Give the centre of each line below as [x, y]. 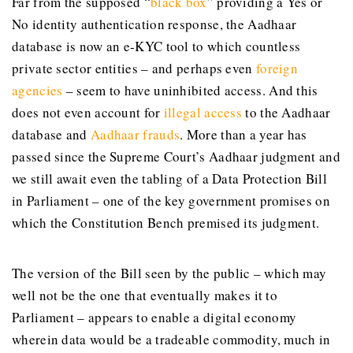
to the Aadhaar [286, 112]
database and [51, 134]
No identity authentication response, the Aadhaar [154, 24]
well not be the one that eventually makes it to [145, 295]
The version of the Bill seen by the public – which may [169, 273]
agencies [37, 90]
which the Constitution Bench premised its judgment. [166, 222]
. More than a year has [243, 134]
